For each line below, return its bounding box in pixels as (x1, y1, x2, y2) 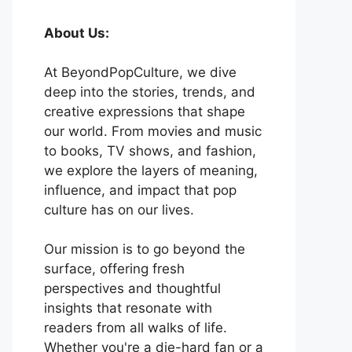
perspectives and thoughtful (44, 280, 221, 297)
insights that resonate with (44, 300, 212, 317)
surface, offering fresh (44, 261, 185, 277)
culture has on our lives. (44, 202, 194, 218)
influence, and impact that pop (44, 182, 236, 199)
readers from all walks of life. (44, 320, 227, 336)
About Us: (44, 25, 109, 42)
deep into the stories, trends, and (44, 84, 255, 101)
